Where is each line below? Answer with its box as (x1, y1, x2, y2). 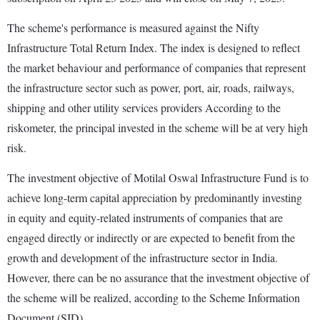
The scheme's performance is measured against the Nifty (7, 20, 259, 36)
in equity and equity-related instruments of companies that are (7, 210, 283, 226)
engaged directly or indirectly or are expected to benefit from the (7, 230, 295, 246)
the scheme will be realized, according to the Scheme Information (7, 290, 300, 306)
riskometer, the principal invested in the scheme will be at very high (7, 120, 308, 136)
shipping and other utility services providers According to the (7, 100, 281, 116)
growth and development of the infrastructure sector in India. (7, 250, 278, 266)
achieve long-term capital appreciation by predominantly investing (7, 190, 302, 206)
